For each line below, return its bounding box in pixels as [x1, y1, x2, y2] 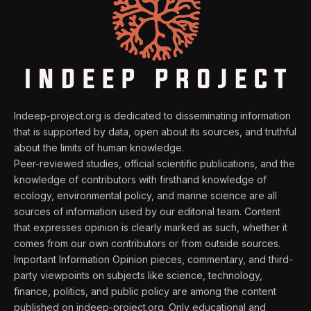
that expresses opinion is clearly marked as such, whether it [14, 221, 287, 234]
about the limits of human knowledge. [14, 142, 184, 154]
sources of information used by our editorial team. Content [14, 205, 280, 218]
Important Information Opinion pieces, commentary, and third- [14, 253, 293, 266]
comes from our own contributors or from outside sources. [14, 237, 280, 250]
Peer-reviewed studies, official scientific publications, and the [14, 158, 295, 170]
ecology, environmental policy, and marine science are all [14, 190, 277, 202]
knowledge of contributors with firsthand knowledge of [14, 174, 267, 186]
